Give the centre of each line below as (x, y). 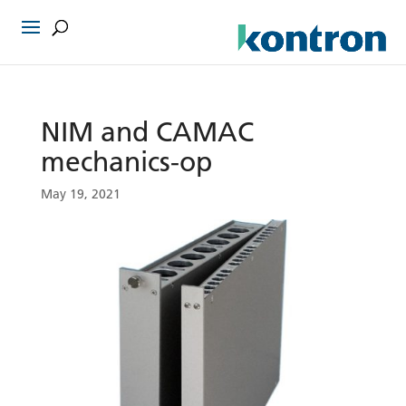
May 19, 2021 (80, 194)
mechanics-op (126, 162)
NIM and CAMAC (147, 132)
